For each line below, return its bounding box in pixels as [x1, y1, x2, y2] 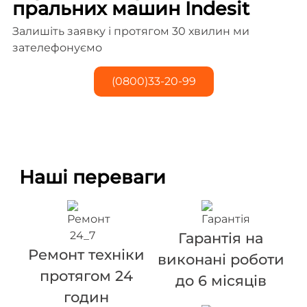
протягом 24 [39, 267, 133, 284]
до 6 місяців [175, 271, 267, 289]
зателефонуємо [12, 41, 102, 55]
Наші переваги [19, 165, 166, 188]
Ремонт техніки [27, 245, 145, 263]
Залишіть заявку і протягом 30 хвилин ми [12, 25, 249, 38]
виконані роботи [157, 250, 284, 268]
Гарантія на [178, 229, 264, 247]
